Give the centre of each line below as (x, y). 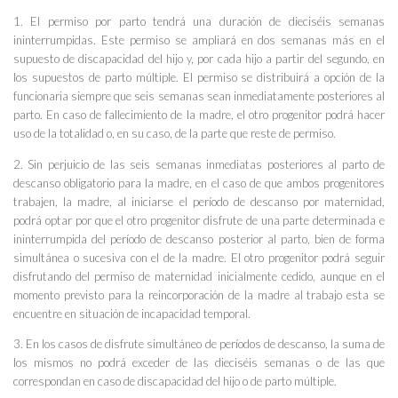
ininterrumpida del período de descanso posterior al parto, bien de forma (199, 239)
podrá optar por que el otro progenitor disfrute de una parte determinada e (199, 220)
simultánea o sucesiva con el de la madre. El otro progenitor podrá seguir (199, 257)
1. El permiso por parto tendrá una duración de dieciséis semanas (199, 22)
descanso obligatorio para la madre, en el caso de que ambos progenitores (199, 183)
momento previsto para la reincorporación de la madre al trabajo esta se (199, 295)
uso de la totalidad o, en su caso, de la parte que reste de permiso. (175, 134)
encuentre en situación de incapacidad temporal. (132, 313)
